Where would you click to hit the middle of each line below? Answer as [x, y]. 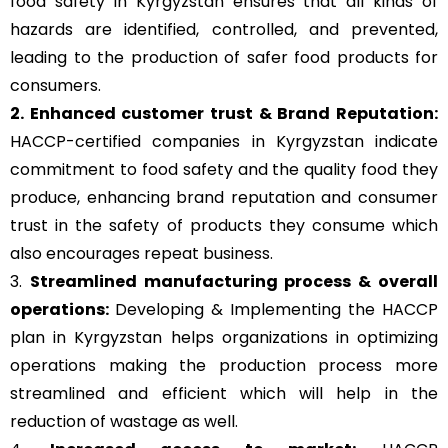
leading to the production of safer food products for [224, 58]
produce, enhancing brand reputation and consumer [224, 198]
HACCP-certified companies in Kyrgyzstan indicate [224, 142]
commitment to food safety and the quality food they [224, 170]
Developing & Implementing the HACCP [276, 310]
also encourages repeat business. [141, 254]
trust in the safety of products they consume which [224, 226]
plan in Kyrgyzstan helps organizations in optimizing [224, 338]
